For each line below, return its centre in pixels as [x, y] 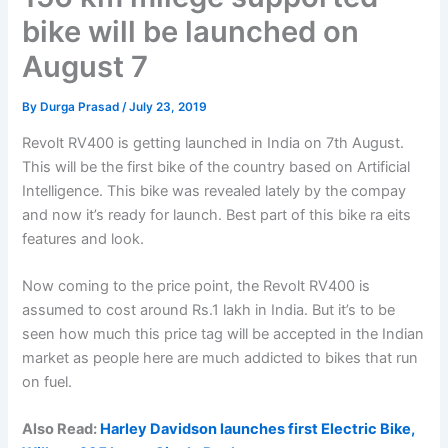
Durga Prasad [81, 107]
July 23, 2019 [168, 107]
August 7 [85, 67]
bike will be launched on [191, 32]
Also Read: [61, 429]
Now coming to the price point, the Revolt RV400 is [196, 286]
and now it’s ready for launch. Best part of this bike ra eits [217, 214]
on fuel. [47, 382]
